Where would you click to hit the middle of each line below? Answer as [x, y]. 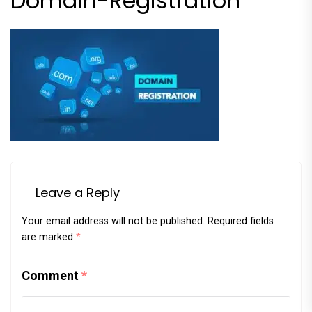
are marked [49, 237]
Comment [52, 275]
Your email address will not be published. [113, 221]
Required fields [241, 221]
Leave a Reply [78, 193]
